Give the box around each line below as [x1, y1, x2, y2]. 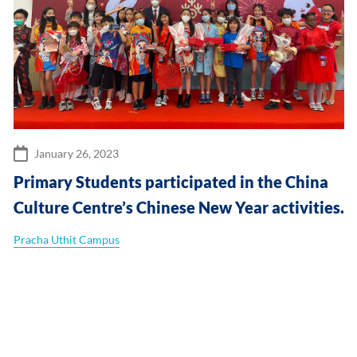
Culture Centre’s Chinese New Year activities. [14, 197, 344, 217]
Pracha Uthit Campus [14, 232, 120, 246]
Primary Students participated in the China [14, 171, 328, 191]
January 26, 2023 [34, 146, 119, 160]
